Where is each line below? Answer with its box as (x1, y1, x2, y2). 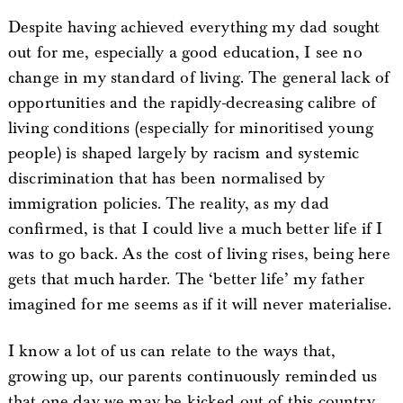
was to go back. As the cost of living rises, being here (7, 244, 390, 264)
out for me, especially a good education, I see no (7, 42, 363, 63)
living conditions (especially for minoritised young (7, 118, 374, 139)
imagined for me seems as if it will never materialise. (7, 294, 392, 315)
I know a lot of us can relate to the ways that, (7, 341, 336, 362)
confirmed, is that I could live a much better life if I (7, 219, 383, 239)
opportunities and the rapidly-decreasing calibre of (7, 93, 377, 113)
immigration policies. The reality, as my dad (7, 193, 329, 214)
